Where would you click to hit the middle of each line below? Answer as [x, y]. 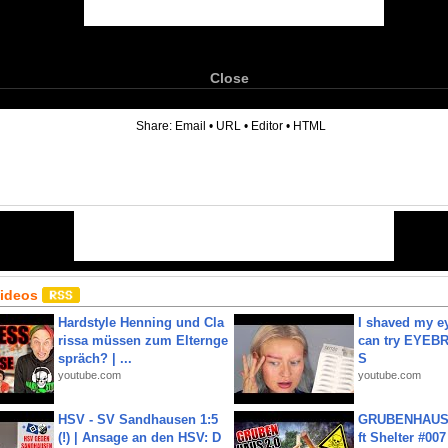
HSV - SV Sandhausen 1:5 [138, 419]
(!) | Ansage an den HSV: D [139, 437]
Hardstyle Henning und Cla [141, 322]
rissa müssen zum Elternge [143, 340]
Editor [267, 126]
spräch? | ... [95, 358]
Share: [155, 126]
